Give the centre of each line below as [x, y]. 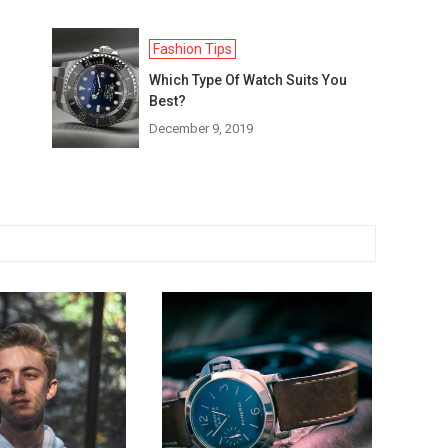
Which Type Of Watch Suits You [248, 80]
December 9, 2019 [201, 128]
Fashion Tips [193, 49]
